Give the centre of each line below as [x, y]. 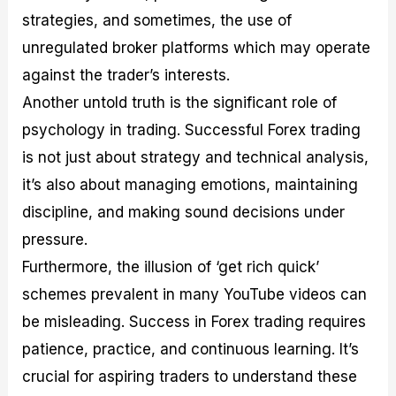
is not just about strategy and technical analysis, [196, 158]
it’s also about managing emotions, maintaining [190, 185]
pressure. [55, 240]
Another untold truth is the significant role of [180, 103]
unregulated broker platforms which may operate [197, 48]
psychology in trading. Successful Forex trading [192, 130]
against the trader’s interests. [126, 76]
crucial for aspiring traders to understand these [190, 377]
